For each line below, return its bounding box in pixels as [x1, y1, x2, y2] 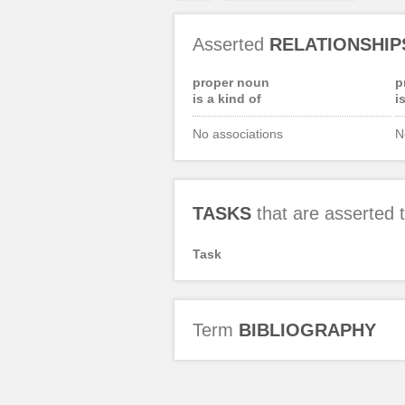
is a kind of [192, 90, 261, 106]
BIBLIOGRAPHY [238, 319, 376, 340]
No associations [192, 126, 283, 141]
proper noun [192, 74, 269, 89]
